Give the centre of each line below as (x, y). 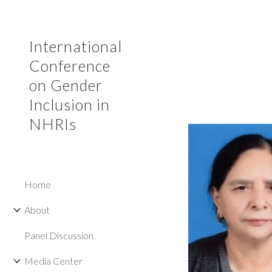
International (76, 46)
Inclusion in (70, 104)
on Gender (66, 85)
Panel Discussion (59, 235)
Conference (70, 66)
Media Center (53, 261)
